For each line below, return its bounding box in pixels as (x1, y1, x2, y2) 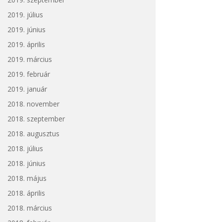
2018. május (7, 173, 47, 183)
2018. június (7, 158, 46, 168)
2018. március (7, 203, 52, 213)
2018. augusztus (7, 128, 59, 138)
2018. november (7, 99, 59, 109)
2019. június (7, 24, 46, 34)
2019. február (7, 69, 50, 79)
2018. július (7, 143, 43, 153)
